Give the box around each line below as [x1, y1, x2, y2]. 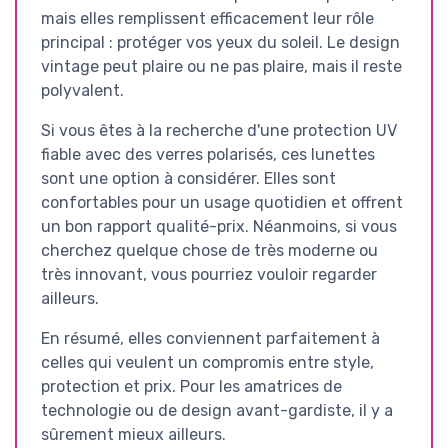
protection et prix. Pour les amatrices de [41, 376, 342, 396]
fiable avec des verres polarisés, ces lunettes [41, 144, 375, 164]
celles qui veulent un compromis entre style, [41, 352, 374, 372]
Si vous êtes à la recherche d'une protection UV [41, 120, 397, 140]
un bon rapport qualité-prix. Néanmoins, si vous [41, 216, 397, 236]
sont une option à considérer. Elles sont [41, 168, 336, 188]
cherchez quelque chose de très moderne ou [41, 240, 378, 260]
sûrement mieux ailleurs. [41, 424, 226, 444]
